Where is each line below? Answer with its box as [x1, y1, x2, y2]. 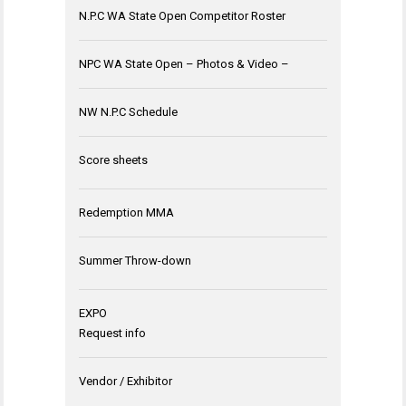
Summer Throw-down [79, 253, 191, 267]
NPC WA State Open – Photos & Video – [79, 56, 289, 71]
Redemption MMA [79, 205, 174, 219]
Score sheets [79, 152, 148, 167]
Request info [79, 325, 146, 340]
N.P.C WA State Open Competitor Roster [79, 8, 285, 23]
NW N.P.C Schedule [79, 104, 178, 119]
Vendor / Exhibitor [79, 373, 172, 388]
